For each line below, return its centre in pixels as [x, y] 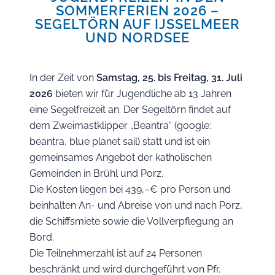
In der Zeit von [63, 78]
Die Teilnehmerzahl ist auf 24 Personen [116, 253]
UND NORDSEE [137, 37]
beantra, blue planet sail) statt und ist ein [120, 141]
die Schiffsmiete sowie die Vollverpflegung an [131, 221]
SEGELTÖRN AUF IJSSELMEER [137, 24]
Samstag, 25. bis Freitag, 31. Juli [169, 78]
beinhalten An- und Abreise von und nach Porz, [136, 205]
